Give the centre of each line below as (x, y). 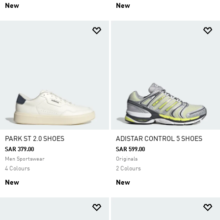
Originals (127, 159)
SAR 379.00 (19, 150)
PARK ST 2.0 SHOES (35, 139)
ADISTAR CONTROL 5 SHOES (159, 139)
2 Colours (128, 169)
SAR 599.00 (130, 150)
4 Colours (17, 169)
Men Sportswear (25, 159)
